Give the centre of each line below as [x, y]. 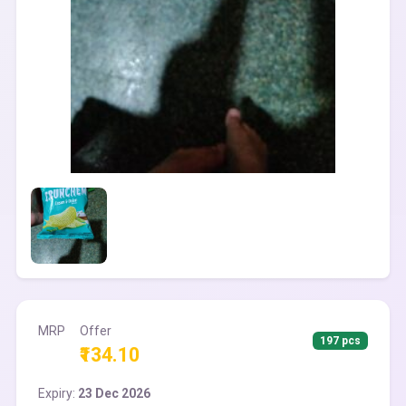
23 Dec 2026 [114, 393]
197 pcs [341, 341]
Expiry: [58, 393]
